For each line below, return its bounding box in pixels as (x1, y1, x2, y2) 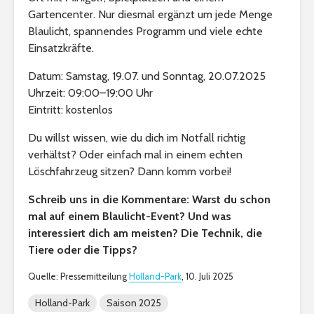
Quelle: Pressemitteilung (28, 271, 129, 282)
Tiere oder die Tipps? (28, 243, 137, 257)
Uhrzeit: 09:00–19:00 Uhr (28, 86, 153, 100)
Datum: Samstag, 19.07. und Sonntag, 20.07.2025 (28, 69, 266, 83)
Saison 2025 (107, 296, 161, 309)
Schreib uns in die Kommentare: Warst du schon (28, 192, 271, 206)
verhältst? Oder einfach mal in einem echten (28, 147, 243, 161)
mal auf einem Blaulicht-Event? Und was (28, 209, 231, 223)
